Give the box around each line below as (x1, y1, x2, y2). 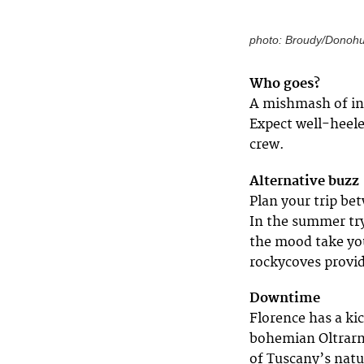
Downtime (249, 289, 320, 306)
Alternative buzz (249, 172, 359, 189)
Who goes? (249, 76, 320, 93)
